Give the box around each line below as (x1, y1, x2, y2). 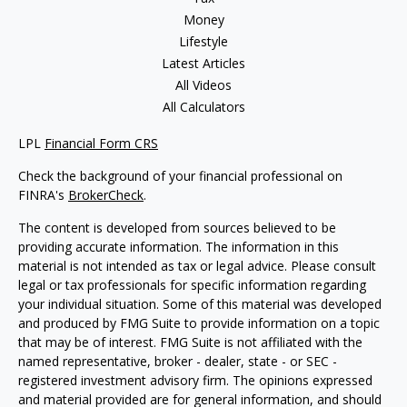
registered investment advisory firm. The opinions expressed (18, 372, 372, 389)
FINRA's (18, 186, 68, 203)
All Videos (175, 76, 232, 94)
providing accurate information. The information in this (18, 238, 339, 255)
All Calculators (162, 98, 245, 115)
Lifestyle (179, 33, 228, 50)
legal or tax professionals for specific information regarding (18, 276, 366, 293)
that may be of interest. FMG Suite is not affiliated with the (18, 333, 362, 351)
